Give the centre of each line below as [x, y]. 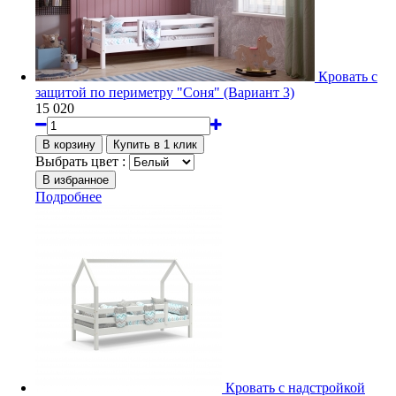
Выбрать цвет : [80, 161]
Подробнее [69, 196]
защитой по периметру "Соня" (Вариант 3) [165, 92]
